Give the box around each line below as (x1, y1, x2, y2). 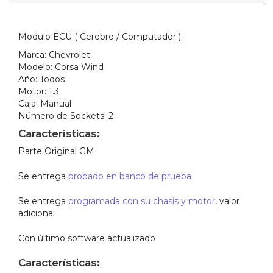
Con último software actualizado (18, 232, 155, 244)
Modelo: (18, 61, 55, 73)
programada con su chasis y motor (68, 195, 215, 207)
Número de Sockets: (18, 110, 106, 121)
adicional (18, 207, 55, 219)
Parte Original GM (18, 145, 94, 157)
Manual (40, 97, 71, 109)
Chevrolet (46, 49, 90, 60)
